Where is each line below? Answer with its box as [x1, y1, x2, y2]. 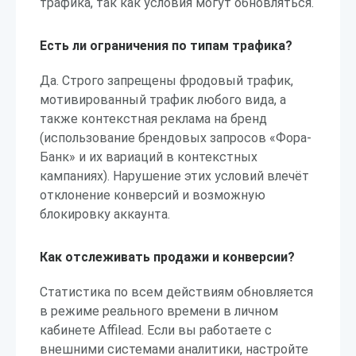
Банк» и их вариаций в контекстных [40, 149, 257, 164]
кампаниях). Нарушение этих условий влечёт [40, 168, 309, 184]
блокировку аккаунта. [40, 207, 170, 222]
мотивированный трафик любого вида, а [40, 92, 286, 107]
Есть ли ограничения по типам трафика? [40, 38, 292, 53]
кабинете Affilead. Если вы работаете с [40, 323, 272, 338]
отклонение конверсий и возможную [40, 188, 265, 203]
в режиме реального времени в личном [40, 304, 278, 319]
